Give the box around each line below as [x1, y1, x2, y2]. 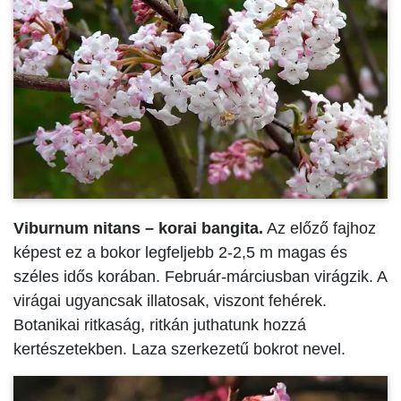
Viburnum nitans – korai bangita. [13, 219, 263, 238]
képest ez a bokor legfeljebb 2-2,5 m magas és [13, 243, 347, 262]
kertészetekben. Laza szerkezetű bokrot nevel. [13, 340, 346, 359]
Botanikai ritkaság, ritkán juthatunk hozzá [13, 316, 306, 335]
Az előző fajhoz [263, 219, 376, 238]
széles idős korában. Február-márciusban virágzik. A [13, 268, 387, 286]
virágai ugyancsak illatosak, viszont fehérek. [13, 292, 327, 311]
